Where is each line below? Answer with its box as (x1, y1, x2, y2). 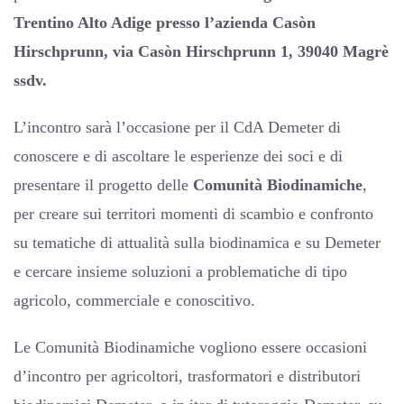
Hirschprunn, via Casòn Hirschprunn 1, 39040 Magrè (14, 41, 389, 60)
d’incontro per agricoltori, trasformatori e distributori (14, 366, 361, 385)
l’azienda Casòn (205, 13, 316, 32)
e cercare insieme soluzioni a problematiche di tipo (14, 262, 347, 280)
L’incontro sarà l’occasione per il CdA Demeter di (14, 117, 341, 136)
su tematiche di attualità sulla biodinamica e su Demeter (14, 233, 381, 252)
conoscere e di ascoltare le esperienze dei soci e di (14, 146, 343, 165)
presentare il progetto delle (14, 175, 193, 194)
